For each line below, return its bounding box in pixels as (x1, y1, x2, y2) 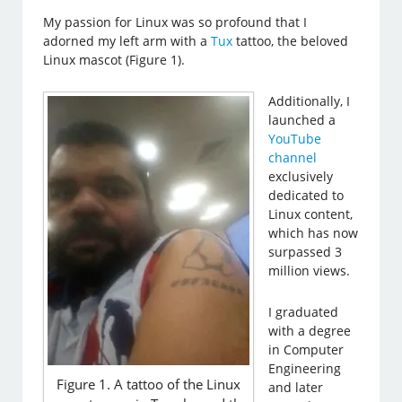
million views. (268, 262, 351, 280)
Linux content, (268, 205, 354, 223)
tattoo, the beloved (232, 32, 349, 50)
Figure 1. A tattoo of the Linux (57, 375, 241, 394)
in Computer (268, 341, 345, 359)
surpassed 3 (268, 243, 343, 261)
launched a (268, 111, 336, 129)
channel (268, 149, 318, 167)
